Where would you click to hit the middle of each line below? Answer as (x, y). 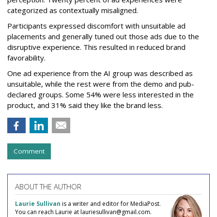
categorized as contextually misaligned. (73, 10)
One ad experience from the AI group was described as (100, 73)
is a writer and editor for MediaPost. (111, 204)
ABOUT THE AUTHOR (48, 187)
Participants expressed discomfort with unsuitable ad (96, 26)
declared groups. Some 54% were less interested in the (101, 95)
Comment (29, 151)
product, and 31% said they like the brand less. (85, 105)
